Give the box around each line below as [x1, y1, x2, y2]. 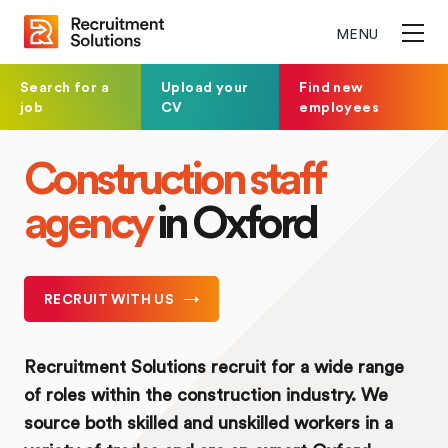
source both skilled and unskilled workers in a [24, 411, 393, 434]
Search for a [20, 77, 110, 97]
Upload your [160, 77, 249, 97]
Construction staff [24, 147, 324, 206]
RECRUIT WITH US [44, 289, 175, 309]
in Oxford [150, 191, 316, 250]
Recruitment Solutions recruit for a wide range [24, 355, 404, 378]
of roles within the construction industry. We [24, 383, 388, 406]
